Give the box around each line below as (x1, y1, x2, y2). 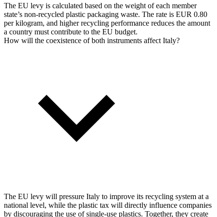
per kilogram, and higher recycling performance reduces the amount (4, 19, 210, 27)
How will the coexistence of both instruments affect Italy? (4, 36, 180, 45)
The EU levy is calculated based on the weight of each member (4, 1, 197, 10)
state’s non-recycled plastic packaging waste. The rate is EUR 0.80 (4, 10, 207, 18)
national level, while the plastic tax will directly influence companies (4, 201, 212, 209)
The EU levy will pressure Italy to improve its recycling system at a (4, 192, 209, 201)
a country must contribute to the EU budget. (4, 28, 138, 36)
